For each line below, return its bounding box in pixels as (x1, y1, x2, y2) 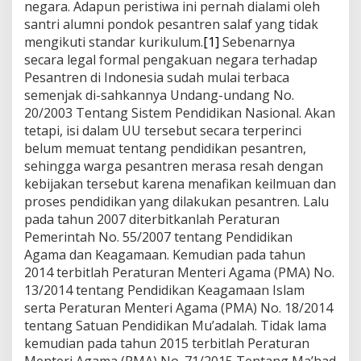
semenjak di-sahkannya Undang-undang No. (24, 85, 294, 104)
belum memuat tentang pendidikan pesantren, (24, 139, 306, 157)
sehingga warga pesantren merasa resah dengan (24, 156, 323, 175)
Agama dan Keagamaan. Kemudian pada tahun (24, 245, 305, 263)
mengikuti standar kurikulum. (24, 32, 203, 51)
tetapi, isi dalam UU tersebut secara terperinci (24, 121, 301, 139)
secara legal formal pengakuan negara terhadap (24, 50, 317, 68)
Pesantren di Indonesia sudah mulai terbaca (24, 68, 289, 86)
